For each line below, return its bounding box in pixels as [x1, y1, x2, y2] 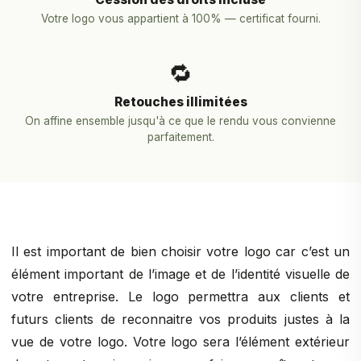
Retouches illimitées [114, 94, 247, 110]
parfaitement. [147, 131, 214, 143]
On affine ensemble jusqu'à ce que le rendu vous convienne [25, 114, 336, 127]
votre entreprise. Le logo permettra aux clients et [11, 288, 350, 305]
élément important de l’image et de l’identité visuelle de [11, 266, 350, 282]
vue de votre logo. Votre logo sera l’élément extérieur [11, 334, 350, 350]
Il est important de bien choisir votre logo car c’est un [11, 243, 350, 259]
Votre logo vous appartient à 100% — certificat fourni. [40, 12, 321, 25]
